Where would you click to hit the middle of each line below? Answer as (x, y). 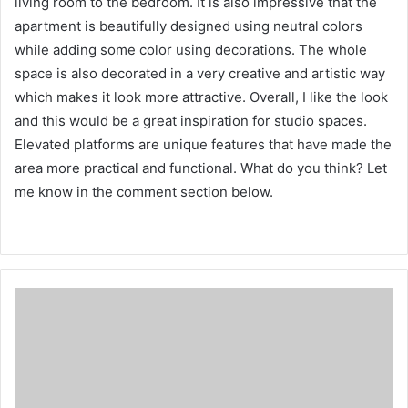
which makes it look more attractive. (132, 97)
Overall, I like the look (319, 97)
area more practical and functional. (127, 168)
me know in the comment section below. (144, 191)
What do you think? (304, 168)
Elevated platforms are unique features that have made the (203, 144)
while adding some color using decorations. (157, 49)
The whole (333, 49)
